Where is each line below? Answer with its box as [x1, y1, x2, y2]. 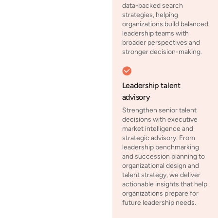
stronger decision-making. [122, 48, 202, 56]
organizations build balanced [122, 20, 208, 29]
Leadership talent [122, 81, 181, 91]
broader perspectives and [122, 38, 200, 47]
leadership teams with [122, 29, 189, 38]
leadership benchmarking [122, 143, 199, 152]
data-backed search [122, 1, 183, 10]
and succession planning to [122, 152, 205, 161]
